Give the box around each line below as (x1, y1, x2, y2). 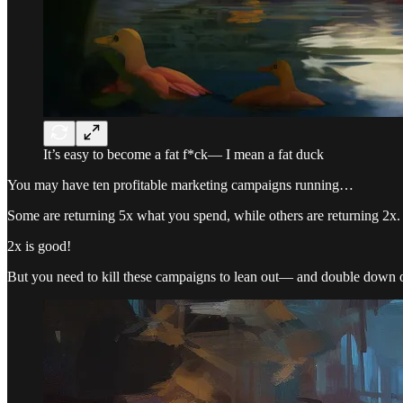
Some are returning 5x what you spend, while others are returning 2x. (7, 207, 400, 223)
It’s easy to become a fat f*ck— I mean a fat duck (43, 146, 324, 162)
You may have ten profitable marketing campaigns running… (7, 176, 354, 193)
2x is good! (7, 237, 71, 254)
